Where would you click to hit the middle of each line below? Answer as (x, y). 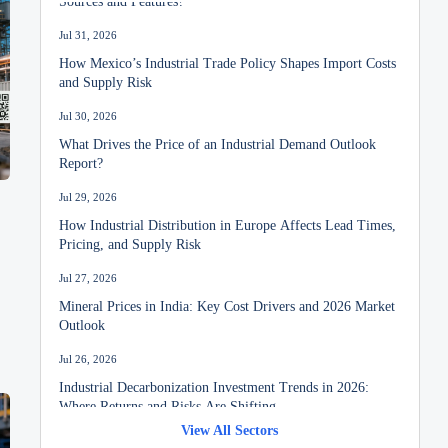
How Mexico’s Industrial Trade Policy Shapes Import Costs (228, 55)
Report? (81, 155)
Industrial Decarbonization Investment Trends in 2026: (214, 379)
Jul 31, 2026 (88, 26)
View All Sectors (230, 429)
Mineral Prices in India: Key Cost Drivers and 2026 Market (227, 298)
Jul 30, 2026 (88, 107)
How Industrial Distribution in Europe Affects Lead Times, (228, 217)
